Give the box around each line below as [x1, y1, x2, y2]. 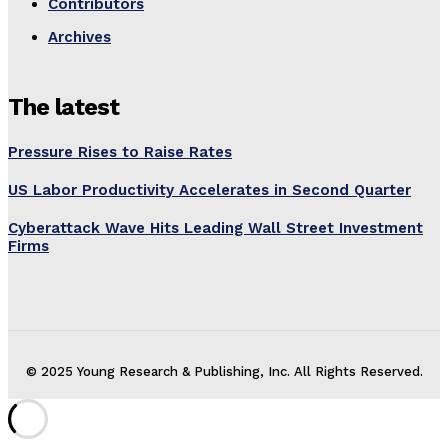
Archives [48, 27, 111, 46]
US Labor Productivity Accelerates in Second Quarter [8, 180, 411, 199]
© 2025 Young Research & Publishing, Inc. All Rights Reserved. [25, 363, 423, 379]
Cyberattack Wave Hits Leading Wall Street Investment [8, 218, 423, 237]
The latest [8, 92, 119, 121]
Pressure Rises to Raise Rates [8, 142, 232, 161]
